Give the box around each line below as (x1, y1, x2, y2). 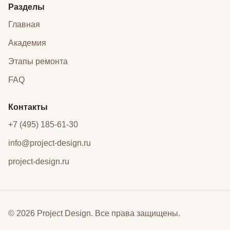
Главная (8, 20, 40, 29)
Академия (8, 38, 46, 47)
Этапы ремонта (8, 56, 68, 66)
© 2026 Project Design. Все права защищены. (8, 208, 180, 218)
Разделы (8, 2, 45, 11)
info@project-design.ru (8, 138, 91, 147)
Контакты (8, 102, 48, 111)
